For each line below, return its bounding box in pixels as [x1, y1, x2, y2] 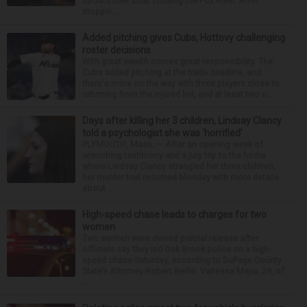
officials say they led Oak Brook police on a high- [82, 244, 271, 255]
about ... [82, 183, 114, 194]
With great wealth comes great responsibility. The [82, 56, 273, 67]
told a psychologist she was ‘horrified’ [82, 127, 243, 139]
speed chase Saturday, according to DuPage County [82, 255, 282, 266]
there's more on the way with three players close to [82, 78, 280, 89]
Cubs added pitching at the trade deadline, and [82, 67, 261, 78]
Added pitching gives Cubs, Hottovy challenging [82, 32, 285, 44]
